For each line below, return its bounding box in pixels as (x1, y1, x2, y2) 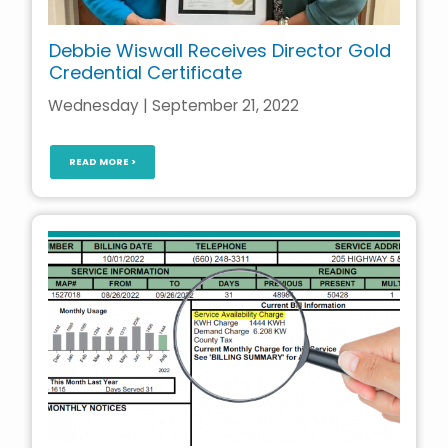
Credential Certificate (48, 60, 242, 86)
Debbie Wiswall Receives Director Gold (48, 38, 391, 64)
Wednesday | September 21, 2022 (48, 94, 299, 116)
